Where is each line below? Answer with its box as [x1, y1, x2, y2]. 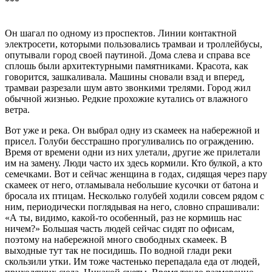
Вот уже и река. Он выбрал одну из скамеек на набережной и [5, 125, 260, 136]
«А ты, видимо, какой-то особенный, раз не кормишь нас [5, 212, 242, 223]
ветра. [5, 104, 30, 115]
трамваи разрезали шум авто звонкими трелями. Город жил [5, 83, 251, 93]
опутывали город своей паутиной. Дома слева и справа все [5, 50, 250, 61]
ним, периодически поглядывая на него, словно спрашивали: [5, 202, 259, 212]
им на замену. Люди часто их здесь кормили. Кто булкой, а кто [5, 158, 262, 169]
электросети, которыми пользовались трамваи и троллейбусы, [5, 39, 262, 50]
